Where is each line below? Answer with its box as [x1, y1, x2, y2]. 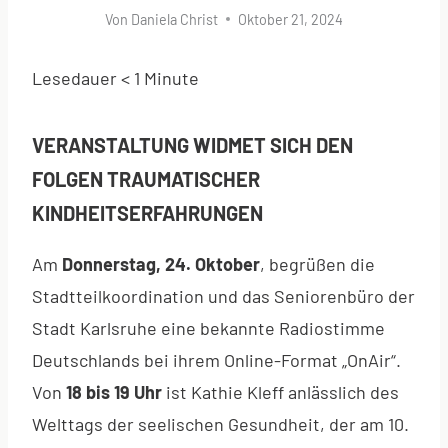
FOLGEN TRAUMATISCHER [32, 166, 260, 191]
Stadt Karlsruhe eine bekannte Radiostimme [32, 316, 385, 339]
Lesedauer [32, 66, 117, 89]
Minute [144, 66, 199, 89]
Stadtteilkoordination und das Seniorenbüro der [32, 284, 415, 307]
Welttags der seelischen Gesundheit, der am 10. [32, 412, 409, 435]
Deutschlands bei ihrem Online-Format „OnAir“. [32, 348, 401, 371]
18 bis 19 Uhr [66, 380, 162, 403]
